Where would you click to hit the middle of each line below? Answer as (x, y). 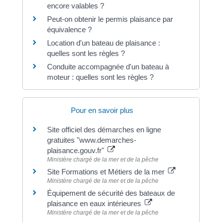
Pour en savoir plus (102, 111)
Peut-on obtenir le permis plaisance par (110, 19)
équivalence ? (69, 29)
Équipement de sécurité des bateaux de (111, 193)
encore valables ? (75, 5)
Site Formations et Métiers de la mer (107, 172)
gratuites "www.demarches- (91, 140)
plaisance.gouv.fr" (76, 151)
